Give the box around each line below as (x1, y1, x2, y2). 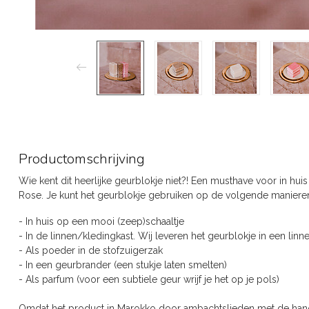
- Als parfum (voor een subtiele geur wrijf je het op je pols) (19, 273, 279, 285)
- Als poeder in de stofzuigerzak (19, 244, 163, 256)
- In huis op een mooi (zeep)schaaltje (19, 215, 184, 227)
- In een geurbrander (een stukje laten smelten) (19, 259, 227, 270)
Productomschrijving (19, 149, 145, 168)
